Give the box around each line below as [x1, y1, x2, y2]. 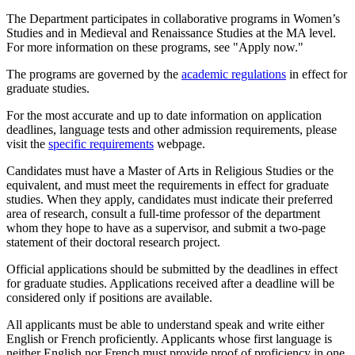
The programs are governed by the [6, 67, 181, 82]
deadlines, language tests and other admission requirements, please [6, 123, 337, 137]
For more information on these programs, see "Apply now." [6, 40, 307, 55]
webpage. [154, 137, 205, 151]
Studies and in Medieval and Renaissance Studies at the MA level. [6, 26, 336, 40]
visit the [6, 137, 48, 151]
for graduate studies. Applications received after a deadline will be [6, 277, 334, 291]
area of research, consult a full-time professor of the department [6, 207, 320, 221]
